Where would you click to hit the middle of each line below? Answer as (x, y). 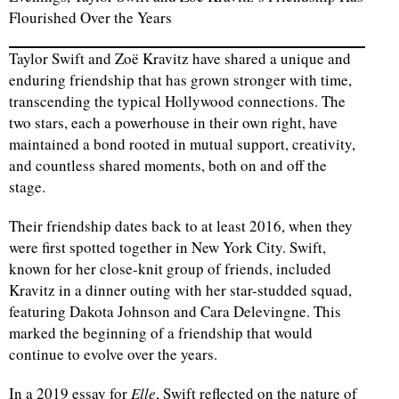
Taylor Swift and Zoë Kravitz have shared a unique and (180, 58)
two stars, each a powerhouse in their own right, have (173, 122)
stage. (27, 186)
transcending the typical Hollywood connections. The (177, 101)
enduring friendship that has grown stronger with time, (180, 79)
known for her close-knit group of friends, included (170, 268)
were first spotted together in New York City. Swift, (167, 247)
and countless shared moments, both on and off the (168, 165)
